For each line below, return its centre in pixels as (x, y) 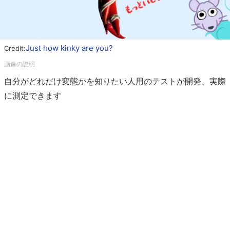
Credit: (15, 48)
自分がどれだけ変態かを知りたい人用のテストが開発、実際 (115, 81)
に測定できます (33, 95)
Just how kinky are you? (69, 48)
